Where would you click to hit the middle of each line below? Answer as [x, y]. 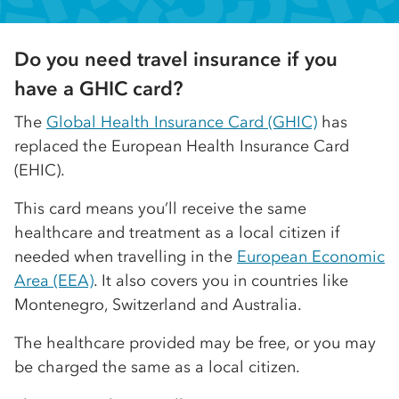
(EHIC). [40, 171]
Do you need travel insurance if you [176, 60]
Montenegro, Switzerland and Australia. [158, 305]
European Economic [311, 257]
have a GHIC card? [98, 89]
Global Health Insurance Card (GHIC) [182, 122]
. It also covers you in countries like [221, 281]
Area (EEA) [54, 281]
